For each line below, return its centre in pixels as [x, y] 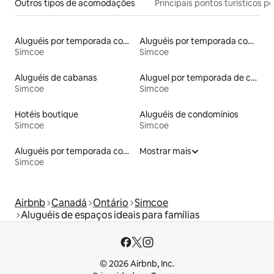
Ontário [111, 203]
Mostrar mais [165, 151]
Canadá [69, 203]
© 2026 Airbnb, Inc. [137, 264]
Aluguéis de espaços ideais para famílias [110, 215]
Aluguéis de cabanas [56, 78]
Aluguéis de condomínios [189, 115]
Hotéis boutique [46, 115]
